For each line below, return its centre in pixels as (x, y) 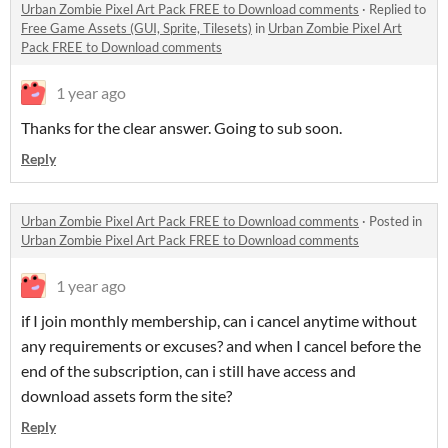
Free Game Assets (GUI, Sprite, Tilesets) (136, 28)
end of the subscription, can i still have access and (190, 371)
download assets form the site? (126, 396)
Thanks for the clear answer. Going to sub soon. (181, 128)
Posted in (395, 221)
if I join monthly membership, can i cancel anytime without (219, 321)
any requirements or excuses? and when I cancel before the (221, 346)
